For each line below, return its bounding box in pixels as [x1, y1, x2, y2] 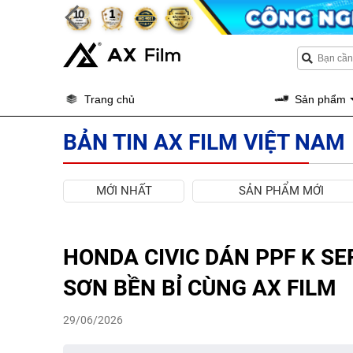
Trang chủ [84, 92, 135, 106]
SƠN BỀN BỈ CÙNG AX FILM [63, 275, 336, 301]
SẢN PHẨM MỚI [239, 184, 324, 198]
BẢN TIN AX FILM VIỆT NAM [63, 129, 345, 155]
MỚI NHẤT [95, 184, 152, 198]
